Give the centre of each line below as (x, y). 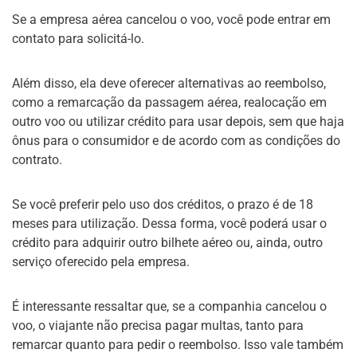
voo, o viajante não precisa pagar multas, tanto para (158, 325)
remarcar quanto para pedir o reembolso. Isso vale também (178, 344)
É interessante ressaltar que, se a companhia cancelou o (169, 306)
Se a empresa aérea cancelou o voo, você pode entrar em (171, 19)
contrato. (37, 159)
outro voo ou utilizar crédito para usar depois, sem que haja (178, 121)
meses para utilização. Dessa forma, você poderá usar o (169, 223)
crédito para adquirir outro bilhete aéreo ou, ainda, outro (167, 242)
